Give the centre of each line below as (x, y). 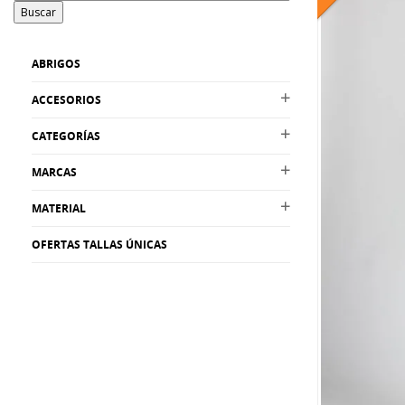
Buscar (38, 12)
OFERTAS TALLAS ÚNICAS (99, 245)
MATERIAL (59, 208)
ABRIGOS (56, 64)
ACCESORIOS (66, 100)
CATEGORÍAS (66, 136)
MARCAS (54, 172)
